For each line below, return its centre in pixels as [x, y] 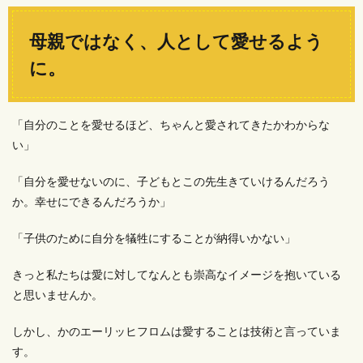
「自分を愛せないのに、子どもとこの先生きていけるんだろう [171, 181]
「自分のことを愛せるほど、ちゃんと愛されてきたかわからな [171, 124]
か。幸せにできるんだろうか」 [92, 201]
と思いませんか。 [58, 295]
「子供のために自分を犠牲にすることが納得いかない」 [154, 238]
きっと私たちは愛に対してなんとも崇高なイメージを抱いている [177, 274]
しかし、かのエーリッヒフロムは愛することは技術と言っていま [177, 331]
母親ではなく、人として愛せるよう [176, 41]
